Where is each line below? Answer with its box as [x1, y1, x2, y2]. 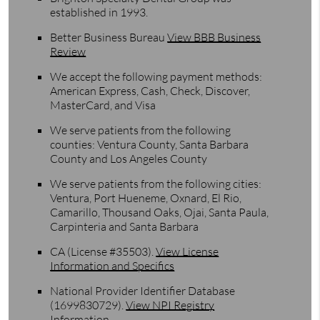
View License [156, 244, 219, 259]
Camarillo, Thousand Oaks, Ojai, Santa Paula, [50, 205, 269, 220]
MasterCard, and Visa [50, 98, 156, 113]
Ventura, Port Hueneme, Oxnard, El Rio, [50, 191, 242, 206]
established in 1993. [50, 5, 149, 20]
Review [50, 44, 86, 59]
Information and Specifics [50, 259, 175, 274]
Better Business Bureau [50, 30, 166, 45]
